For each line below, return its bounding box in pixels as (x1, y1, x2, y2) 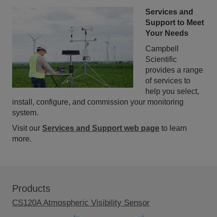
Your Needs (145, 29, 188, 38)
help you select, (145, 87, 199, 96)
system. (12, 108, 38, 117)
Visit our (12, 124, 42, 133)
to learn (159, 124, 187, 133)
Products (12, 183, 50, 194)
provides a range (145, 66, 203, 75)
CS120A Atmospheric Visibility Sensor (12, 198, 150, 208)
